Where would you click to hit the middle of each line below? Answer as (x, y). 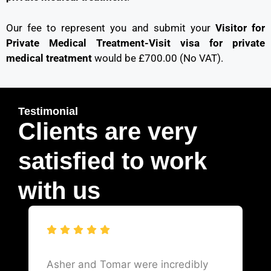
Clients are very (108, 132)
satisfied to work (113, 161)
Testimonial (48, 112)
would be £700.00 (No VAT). (158, 58)
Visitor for (238, 28)
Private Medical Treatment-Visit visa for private (135, 43)
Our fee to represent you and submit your (108, 28)
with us (59, 191)
